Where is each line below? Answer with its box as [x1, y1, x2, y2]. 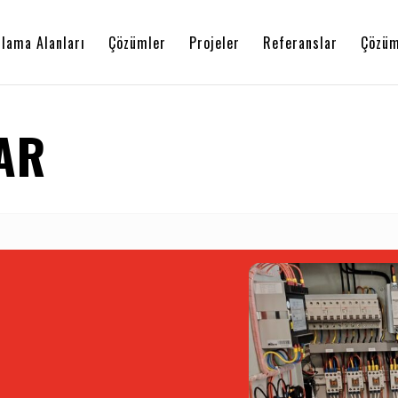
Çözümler [108, 31, 166, 53]
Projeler [189, 31, 240, 53]
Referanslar [263, 31, 338, 53]
